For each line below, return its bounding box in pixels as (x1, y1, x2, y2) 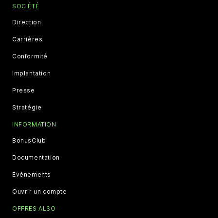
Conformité (12, 52, 48, 60)
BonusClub (12, 136, 46, 144)
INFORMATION (12, 120, 56, 128)
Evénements (12, 170, 51, 178)
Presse (12, 86, 35, 94)
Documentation (12, 153, 60, 161)
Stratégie (12, 103, 42, 111)
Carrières (12, 35, 43, 43)
